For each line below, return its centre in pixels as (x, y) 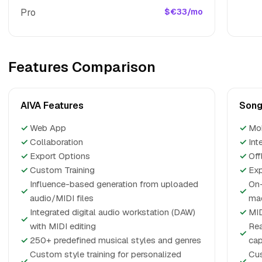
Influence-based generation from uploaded (114, 184)
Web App (48, 128)
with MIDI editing (63, 226)
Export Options (60, 156)
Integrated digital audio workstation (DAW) (113, 212)
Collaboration (56, 142)
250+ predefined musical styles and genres (116, 240)
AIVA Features (52, 106)
